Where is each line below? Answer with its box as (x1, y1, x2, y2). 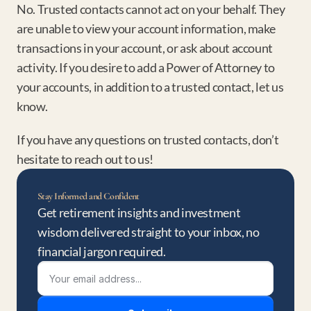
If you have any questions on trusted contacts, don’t (17, 132, 279, 147)
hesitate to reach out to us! (17, 151, 153, 167)
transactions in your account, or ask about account (17, 40, 274, 56)
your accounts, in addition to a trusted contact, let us (17, 79, 284, 94)
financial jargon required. (37, 244, 166, 259)
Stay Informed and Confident (37, 190, 140, 202)
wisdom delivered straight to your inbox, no (37, 224, 260, 239)
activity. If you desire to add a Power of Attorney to (17, 60, 275, 75)
